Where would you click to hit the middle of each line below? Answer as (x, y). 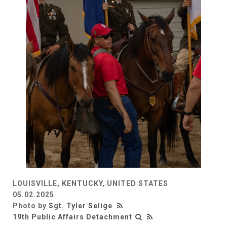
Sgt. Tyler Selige (81, 205)
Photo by (31, 205)
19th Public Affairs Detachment (72, 217)
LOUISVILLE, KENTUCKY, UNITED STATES (90, 183)
